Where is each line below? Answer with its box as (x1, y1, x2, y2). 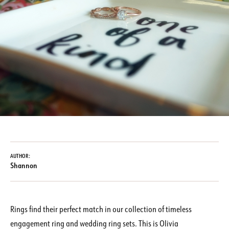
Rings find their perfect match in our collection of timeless (10, 204, 192, 215)
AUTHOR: (10, 152, 31, 160)
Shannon (10, 161, 37, 171)
